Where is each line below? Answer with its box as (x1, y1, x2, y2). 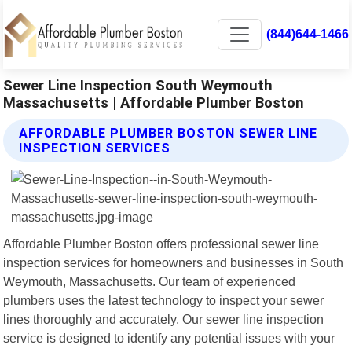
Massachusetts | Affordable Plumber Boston (3, 93, 305, 111)
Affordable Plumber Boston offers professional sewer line (3, 236, 320, 251)
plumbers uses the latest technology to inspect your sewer (3, 292, 324, 307)
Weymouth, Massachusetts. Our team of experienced (3, 273, 296, 288)
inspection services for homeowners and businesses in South (3, 255, 344, 269)
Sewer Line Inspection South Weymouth (3, 76, 273, 93)
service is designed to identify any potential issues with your (3, 330, 335, 345)
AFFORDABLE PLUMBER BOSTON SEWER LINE (19, 125, 318, 141)
